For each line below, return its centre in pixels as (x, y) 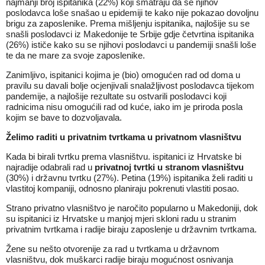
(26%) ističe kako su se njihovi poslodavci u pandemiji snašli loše (131, 45)
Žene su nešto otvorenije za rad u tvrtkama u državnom (113, 249)
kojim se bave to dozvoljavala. (64, 117)
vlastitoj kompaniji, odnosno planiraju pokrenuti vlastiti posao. (122, 188)
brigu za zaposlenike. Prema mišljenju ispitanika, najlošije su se (128, 23)
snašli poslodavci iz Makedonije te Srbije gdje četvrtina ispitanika (130, 34)
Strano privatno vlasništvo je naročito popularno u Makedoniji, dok (132, 208)
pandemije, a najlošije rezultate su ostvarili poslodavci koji (116, 96)
